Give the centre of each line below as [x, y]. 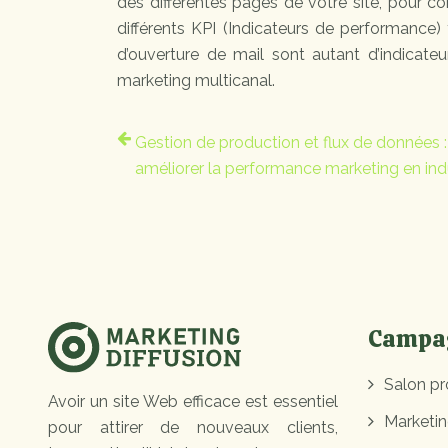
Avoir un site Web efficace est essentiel [193, 402]
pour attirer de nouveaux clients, [193, 428]
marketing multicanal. [196, 80]
